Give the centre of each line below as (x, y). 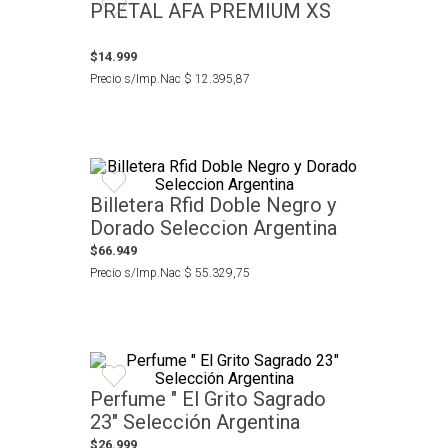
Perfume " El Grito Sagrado (208, 398)
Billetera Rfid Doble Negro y (213, 204)
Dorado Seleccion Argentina (213, 227)
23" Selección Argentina (195, 421)
